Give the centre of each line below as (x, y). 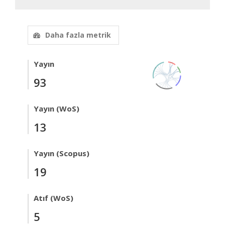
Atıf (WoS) (53, 198)
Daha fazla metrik (78, 35)
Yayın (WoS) (57, 108)
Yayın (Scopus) (62, 153)
